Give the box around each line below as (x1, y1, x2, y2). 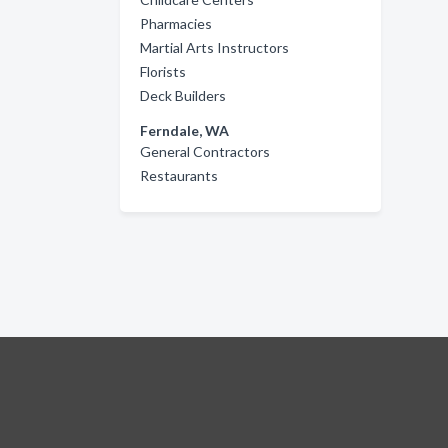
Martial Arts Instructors (140, 39, 289, 56)
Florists (140, 63, 186, 80)
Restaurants (140, 167, 218, 184)
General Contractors (140, 143, 270, 160)
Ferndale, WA (140, 122, 229, 139)
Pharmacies (140, 15, 212, 32)
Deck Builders (140, 87, 226, 104)
